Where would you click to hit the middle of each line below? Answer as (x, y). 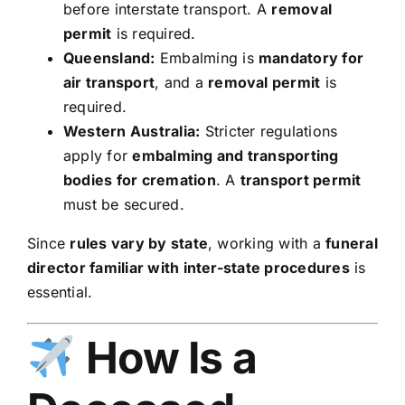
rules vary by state (139, 244)
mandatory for (311, 58)
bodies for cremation (139, 180)
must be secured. (123, 205)
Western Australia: (132, 132)
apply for (98, 156)
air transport (109, 83)
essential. (60, 292)
